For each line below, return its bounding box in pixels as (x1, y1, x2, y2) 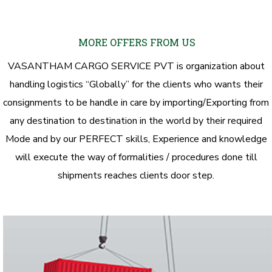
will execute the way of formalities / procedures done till (15, 151, 257, 164)
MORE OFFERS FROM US (78, 36, 195, 49)
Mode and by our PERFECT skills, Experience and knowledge (5, 132, 267, 146)
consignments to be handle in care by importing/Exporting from (3, 96, 269, 109)
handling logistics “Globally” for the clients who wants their (9, 78, 263, 91)
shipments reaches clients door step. (58, 169, 214, 182)
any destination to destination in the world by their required (10, 114, 262, 127)
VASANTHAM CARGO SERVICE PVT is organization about (7, 59, 265, 73)
